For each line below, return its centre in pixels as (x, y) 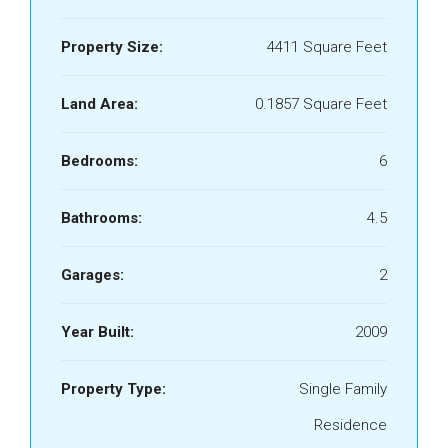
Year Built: (97, 332)
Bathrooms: (101, 218)
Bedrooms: (99, 161)
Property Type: (113, 389)
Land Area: (99, 104)
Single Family (343, 389)
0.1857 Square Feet (321, 104)
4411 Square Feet (327, 47)
